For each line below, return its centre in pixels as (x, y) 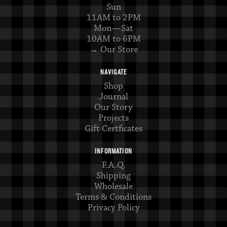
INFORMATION (113, 151)
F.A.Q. (113, 165)
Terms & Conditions (113, 197)
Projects (113, 118)
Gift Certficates (113, 128)
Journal (113, 97)
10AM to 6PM (113, 39)
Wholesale (113, 186)
